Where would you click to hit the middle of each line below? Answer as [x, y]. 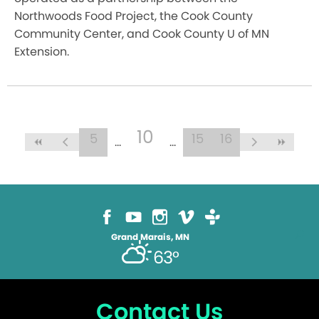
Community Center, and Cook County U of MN [142, 33]
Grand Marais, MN [150, 236]
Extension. [42, 51]
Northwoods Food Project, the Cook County [134, 16]
